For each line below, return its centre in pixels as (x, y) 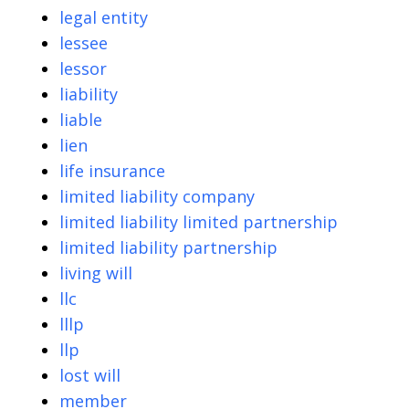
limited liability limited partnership (199, 221)
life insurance (112, 170)
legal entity (104, 17)
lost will (90, 375)
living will (96, 273)
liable (81, 119)
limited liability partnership (168, 247)
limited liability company (157, 196)
